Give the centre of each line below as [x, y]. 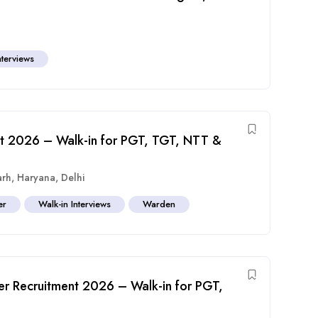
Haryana [37, 177]
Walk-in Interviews [75, 204]
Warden [159, 204]
